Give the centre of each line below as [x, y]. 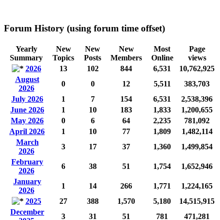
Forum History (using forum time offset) [84, 28]
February [27, 162]
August [27, 79]
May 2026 [27, 120]
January [27, 181]
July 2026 [27, 99]
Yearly [26, 49]
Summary [26, 57]
